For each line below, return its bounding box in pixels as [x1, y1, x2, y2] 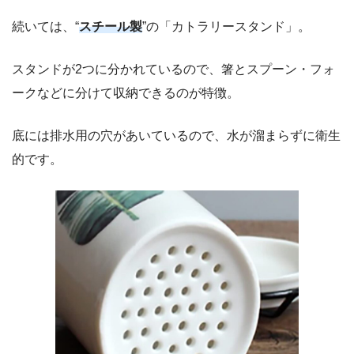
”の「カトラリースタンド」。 [142, 19, 311, 33]
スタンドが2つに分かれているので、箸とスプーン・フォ [12, 62, 335, 76]
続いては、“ [12, 19, 79, 33]
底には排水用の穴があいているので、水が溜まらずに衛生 [12, 128, 341, 142]
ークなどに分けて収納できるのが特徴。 [12, 85, 239, 100]
